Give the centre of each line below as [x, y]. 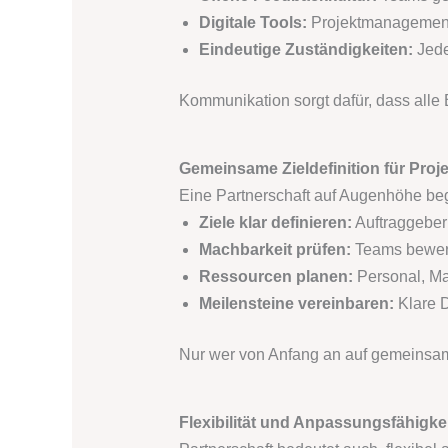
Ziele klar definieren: [275, 223]
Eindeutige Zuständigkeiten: [305, 50]
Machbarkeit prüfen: [274, 250]
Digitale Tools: [252, 23]
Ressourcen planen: [275, 277]
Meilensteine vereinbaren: [296, 304]
